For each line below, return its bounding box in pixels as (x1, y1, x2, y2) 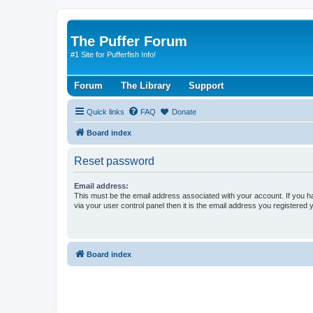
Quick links (87, 107, 124, 116)
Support (189, 80, 224, 91)
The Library (121, 80, 170, 91)
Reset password (74, 154, 154, 167)
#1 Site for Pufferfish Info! (71, 50, 156, 59)
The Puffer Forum (71, 34, 187, 49)
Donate (172, 107, 196, 116)
